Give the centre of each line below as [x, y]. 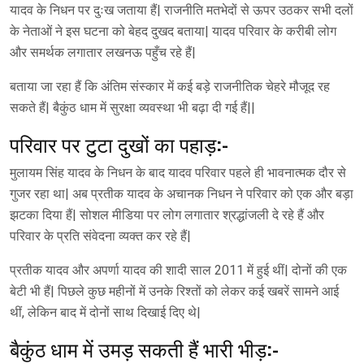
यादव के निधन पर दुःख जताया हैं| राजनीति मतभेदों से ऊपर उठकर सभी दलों [182, 10]
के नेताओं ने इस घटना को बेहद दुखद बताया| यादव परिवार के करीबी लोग [173, 31]
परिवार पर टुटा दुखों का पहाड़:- [119, 143]
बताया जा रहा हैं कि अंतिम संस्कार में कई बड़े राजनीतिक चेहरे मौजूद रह [170, 86]
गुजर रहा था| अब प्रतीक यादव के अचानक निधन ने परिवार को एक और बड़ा [182, 193]
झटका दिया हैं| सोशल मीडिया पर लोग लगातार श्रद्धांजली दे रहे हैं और [167, 214]
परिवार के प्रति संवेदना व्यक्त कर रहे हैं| [100, 236]
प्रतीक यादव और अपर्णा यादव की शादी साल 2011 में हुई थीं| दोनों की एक [178, 270]
